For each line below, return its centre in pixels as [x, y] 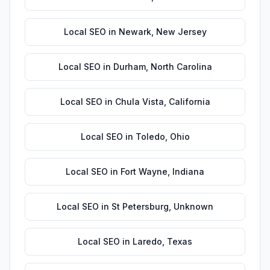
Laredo [147, 241]
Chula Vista [139, 102]
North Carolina [181, 67]
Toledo [150, 137]
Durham [129, 67]
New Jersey [181, 32]
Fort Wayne [144, 171]
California [189, 102]
